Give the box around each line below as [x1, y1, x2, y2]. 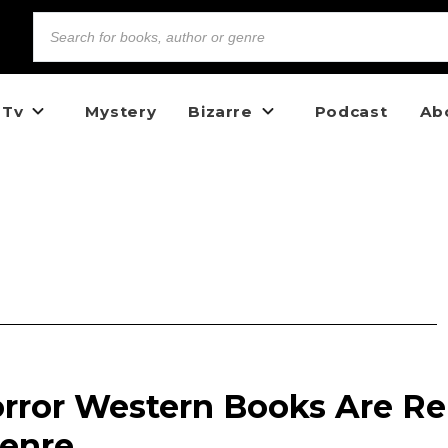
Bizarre [188, 101, 253, 121]
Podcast [314, 101, 388, 121]
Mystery [85, 101, 157, 121]
